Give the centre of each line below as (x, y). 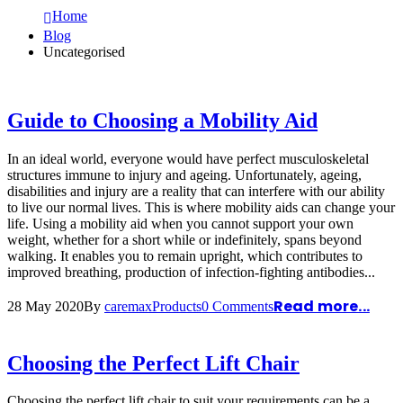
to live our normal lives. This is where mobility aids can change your (201, 207)
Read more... (322, 306)
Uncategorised (84, 51)
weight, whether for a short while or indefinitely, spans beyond (184, 239)
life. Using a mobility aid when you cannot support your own (180, 223)
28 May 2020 (45, 306)
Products (177, 306)
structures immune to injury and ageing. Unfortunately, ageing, (184, 175)
